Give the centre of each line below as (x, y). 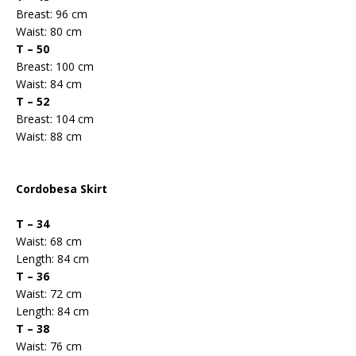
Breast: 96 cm (52, 14)
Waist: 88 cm (49, 136)
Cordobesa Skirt (62, 189)
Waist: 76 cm (49, 346)
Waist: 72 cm (49, 294)
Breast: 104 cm (55, 119)
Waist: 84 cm (49, 84)
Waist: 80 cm (49, 31)
